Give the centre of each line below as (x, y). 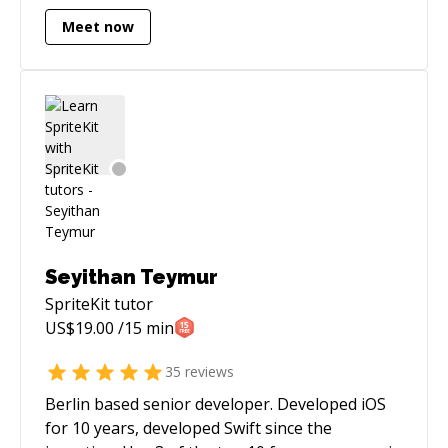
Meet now (98, 27)
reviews (207, 372)
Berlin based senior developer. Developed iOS (215, 403)
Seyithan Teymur (131, 276)
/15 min (144, 327)
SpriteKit (77, 303)
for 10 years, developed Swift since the (188, 427)
